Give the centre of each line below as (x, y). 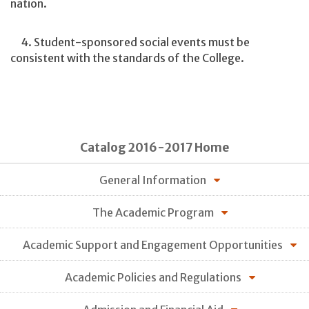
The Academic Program (153, 212)
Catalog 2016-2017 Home (154, 148)
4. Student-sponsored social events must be (130, 42)
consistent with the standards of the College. (127, 58)
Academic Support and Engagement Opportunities (153, 245)
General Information (153, 180)
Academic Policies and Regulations (153, 277)
